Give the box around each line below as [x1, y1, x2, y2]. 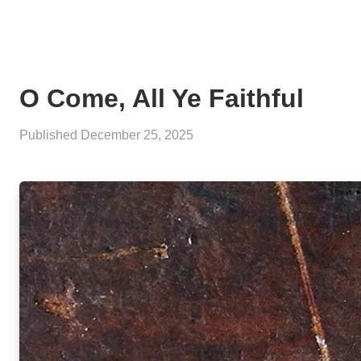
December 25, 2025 [81, 128, 193, 143]
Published [19, 128, 81, 143]
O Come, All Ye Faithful [19, 84, 304, 113]
